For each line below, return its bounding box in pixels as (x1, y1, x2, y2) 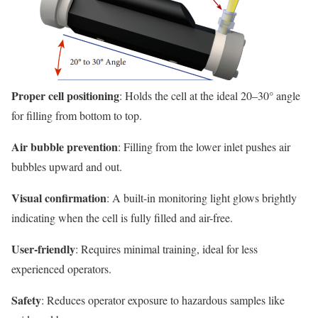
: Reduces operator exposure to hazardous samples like (41, 292, 285, 307)
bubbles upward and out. (11, 158, 122, 174)
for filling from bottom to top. (11, 107, 142, 123)
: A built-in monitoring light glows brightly (106, 190, 297, 205)
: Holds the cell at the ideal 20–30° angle (119, 87, 300, 103)
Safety (11, 291, 41, 308)
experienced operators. (11, 261, 111, 276)
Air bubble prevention (11, 138, 118, 155)
